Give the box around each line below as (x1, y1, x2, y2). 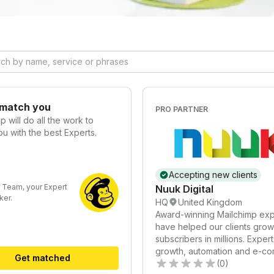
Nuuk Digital (155, 182, 213, 195)
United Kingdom (178, 196, 242, 207)
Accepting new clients (169, 169, 257, 180)
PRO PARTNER (155, 104, 208, 114)
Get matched (15, 252, 70, 263)
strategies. (155, 257, 197, 268)
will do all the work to (9, 114, 94, 125)
